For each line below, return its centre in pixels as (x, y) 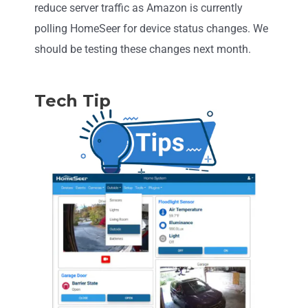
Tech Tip (73, 100)
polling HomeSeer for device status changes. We (151, 28)
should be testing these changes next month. (143, 49)
